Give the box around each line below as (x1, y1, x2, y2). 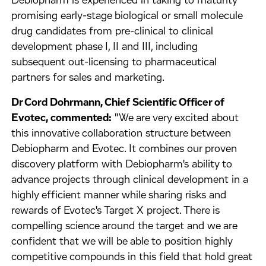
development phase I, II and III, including (11, 42, 198, 52)
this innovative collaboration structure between (11, 128, 232, 139)
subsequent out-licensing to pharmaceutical (11, 57, 217, 68)
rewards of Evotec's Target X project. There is (11, 205, 220, 216)
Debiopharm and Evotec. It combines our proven (11, 144, 237, 154)
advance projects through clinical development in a (11, 175, 249, 185)
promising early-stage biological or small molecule (11, 11, 243, 21)
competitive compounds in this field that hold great (11, 252, 253, 262)
